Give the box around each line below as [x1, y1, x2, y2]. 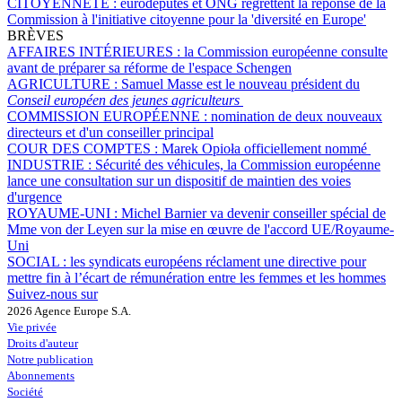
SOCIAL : [7, 253, 70, 269]
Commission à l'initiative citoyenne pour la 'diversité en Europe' [7, 11, 366, 27]
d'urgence [7, 188, 62, 205]
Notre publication [7, 352, 93, 366]
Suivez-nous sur [7, 285, 98, 301]
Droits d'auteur [7, 336, 78, 350]
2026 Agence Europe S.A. [7, 303, 131, 318]
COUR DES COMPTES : [7, 140, 162, 156]
